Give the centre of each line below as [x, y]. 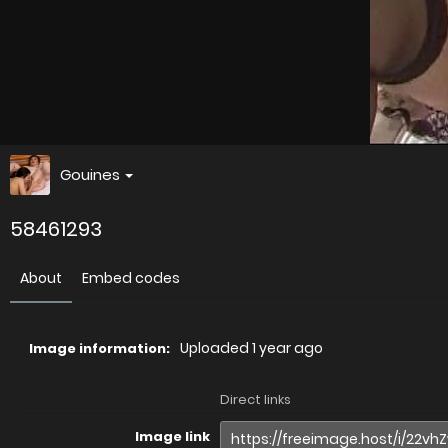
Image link [172, 436]
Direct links [255, 399]
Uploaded [216, 348]
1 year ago [287, 348]
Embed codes [131, 278]
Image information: [99, 348]
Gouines [90, 174]
